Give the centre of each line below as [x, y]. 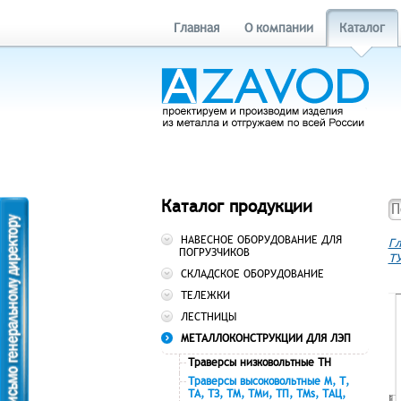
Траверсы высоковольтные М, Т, [268, 381]
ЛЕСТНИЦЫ [208, 316]
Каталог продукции [236, 206]
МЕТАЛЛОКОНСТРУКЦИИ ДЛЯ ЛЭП [265, 338]
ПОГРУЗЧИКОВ [214, 252]
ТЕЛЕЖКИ [205, 295]
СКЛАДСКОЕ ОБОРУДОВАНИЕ [252, 273]
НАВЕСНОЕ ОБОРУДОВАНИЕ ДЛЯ [261, 239]
